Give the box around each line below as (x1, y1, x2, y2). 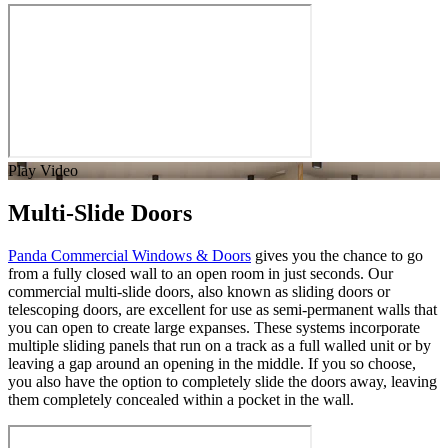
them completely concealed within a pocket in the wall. (8, 390, 354, 408)
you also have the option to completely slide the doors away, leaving (8, 372, 437, 390)
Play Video (8, 162, 78, 180)
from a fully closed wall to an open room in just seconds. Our (8, 264, 393, 282)
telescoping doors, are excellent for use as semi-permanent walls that (8, 300, 437, 318)
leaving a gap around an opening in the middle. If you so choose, (8, 354, 416, 372)
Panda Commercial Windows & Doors (8, 246, 251, 264)
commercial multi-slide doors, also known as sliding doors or (8, 282, 390, 300)
